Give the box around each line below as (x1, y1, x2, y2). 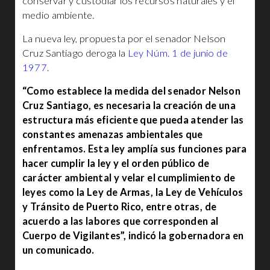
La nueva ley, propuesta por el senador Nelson (22, 33, 226, 45)
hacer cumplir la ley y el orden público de (22, 157, 210, 169)
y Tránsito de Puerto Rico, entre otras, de (22, 201, 216, 213)
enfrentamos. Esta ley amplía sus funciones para (22, 143, 247, 155)
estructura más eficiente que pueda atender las (22, 114, 244, 126)
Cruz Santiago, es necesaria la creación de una (22, 99, 236, 111)
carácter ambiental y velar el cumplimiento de (22, 172, 236, 184)
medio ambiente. (22, 9, 95, 21)
